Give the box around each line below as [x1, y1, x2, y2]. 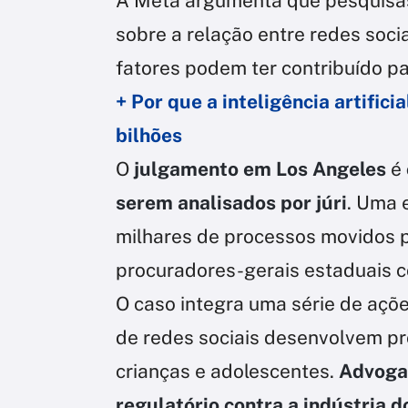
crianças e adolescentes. [116, 360, 339, 383]
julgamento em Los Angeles [129, 158, 386, 181]
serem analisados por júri [116, 191, 347, 215]
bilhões [116, 124, 182, 148]
